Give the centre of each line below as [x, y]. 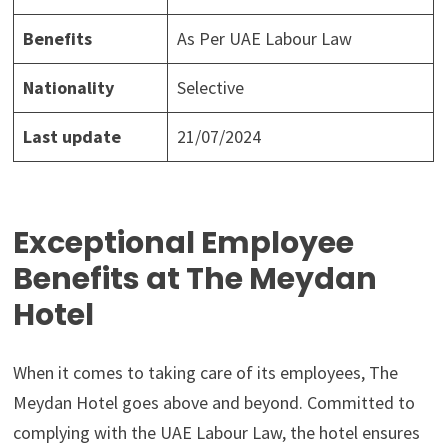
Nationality [69, 88]
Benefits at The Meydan [195, 279]
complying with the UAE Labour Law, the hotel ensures [217, 433]
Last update [72, 137]
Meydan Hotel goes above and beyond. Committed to [214, 403]
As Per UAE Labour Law [265, 39]
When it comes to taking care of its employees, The [206, 373]
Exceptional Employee [184, 243]
